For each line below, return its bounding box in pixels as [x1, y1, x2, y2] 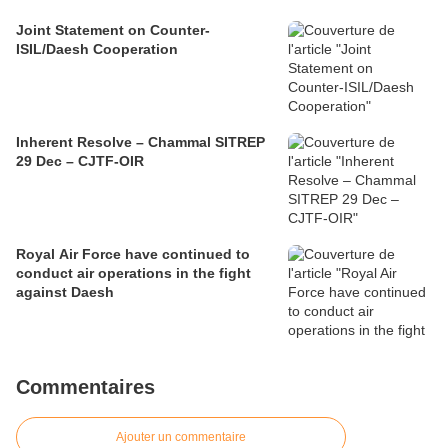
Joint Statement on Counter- [16, 22, 210, 39]
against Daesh [16, 284, 114, 301]
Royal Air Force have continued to [16, 246, 250, 263]
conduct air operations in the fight [16, 265, 251, 282]
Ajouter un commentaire [116, 430, 246, 445]
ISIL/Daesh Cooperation [16, 41, 178, 58]
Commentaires [16, 376, 155, 399]
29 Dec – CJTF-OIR [16, 153, 144, 170]
